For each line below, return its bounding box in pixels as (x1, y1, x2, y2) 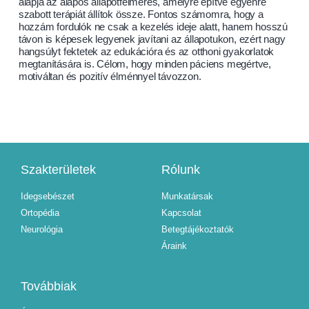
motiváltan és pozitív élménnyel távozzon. (18, 70, 201, 82)
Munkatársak (161, 191, 213, 202)
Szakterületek (21, 163, 96, 177)
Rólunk (161, 163, 200, 177)
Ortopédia (21, 208, 59, 219)
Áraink (161, 241, 187, 252)
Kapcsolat (161, 208, 201, 219)
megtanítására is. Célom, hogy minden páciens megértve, (18, 57, 272, 70)
